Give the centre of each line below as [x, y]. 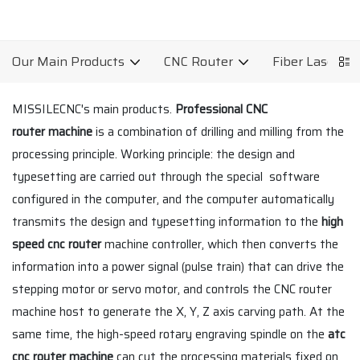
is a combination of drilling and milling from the [218, 131]
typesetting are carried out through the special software [166, 176]
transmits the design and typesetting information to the [167, 221]
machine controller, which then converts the [220, 244]
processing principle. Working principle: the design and [153, 154]
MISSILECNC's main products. [94, 109]
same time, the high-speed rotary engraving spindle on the [170, 334]
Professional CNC [221, 109]
